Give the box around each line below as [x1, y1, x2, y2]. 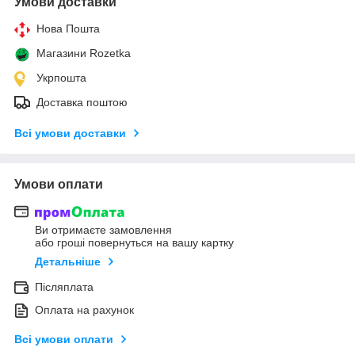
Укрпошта [36, 71, 86, 84]
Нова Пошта [36, 21, 100, 35]
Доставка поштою [36, 95, 128, 109]
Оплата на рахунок [35, 303, 134, 317]
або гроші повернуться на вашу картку [35, 236, 234, 250]
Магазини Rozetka [36, 46, 131, 59]
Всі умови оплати [14, 333, 113, 346]
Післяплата [35, 281, 94, 294]
